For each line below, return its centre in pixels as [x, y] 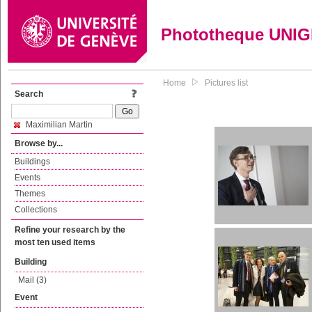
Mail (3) [32, 280]
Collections [36, 210]
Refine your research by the [70, 230]
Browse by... [39, 143]
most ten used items [55, 242]
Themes [30, 194]
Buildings [32, 162]
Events [28, 178]
